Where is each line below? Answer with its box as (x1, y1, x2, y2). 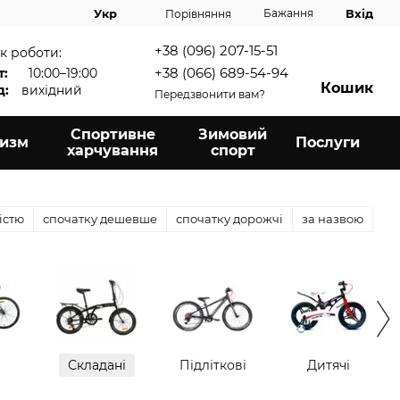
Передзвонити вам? (154, 87, 265, 102)
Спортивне (70, 126, 155, 143)
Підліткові (179, 357, 246, 373)
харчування (67, 142, 158, 159)
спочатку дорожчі (176, 212, 283, 226)
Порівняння (165, 6, 231, 21)
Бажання (263, 6, 313, 20)
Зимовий (198, 126, 268, 143)
